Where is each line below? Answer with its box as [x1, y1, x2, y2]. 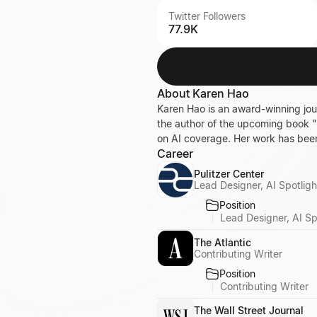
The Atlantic [194, 236, 251, 248]
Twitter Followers [168, 10, 246, 22]
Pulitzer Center [194, 168, 264, 180]
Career [157, 146, 193, 161]
